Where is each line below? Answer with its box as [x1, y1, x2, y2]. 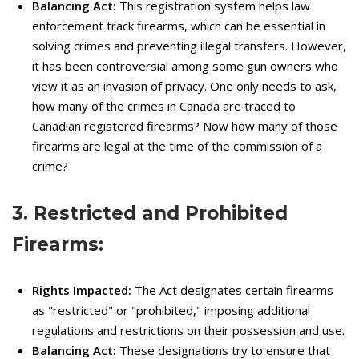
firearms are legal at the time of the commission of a [32, 137, 322, 154]
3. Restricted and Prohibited [12, 201, 288, 224]
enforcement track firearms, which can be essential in [32, 17, 325, 34]
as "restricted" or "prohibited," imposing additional [32, 301, 310, 318]
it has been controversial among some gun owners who [32, 57, 338, 74]
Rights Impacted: [32, 281, 131, 298]
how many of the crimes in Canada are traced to [32, 97, 296, 114]
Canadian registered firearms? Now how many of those [32, 117, 337, 134]
